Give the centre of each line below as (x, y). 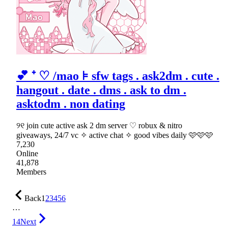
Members (31, 172)
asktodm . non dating (71, 104)
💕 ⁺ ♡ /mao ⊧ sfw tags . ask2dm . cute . (118, 76)
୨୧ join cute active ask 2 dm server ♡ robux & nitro (99, 126)
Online (27, 154)
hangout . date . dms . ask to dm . (101, 90)
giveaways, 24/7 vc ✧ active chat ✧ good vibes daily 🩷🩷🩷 (115, 135)
